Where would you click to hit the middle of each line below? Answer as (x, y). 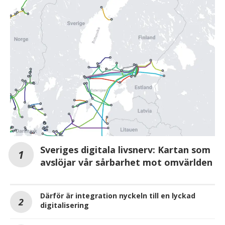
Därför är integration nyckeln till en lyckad (118, 196)
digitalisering (65, 205)
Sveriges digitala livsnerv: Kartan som (125, 150)
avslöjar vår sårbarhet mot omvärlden (126, 162)
